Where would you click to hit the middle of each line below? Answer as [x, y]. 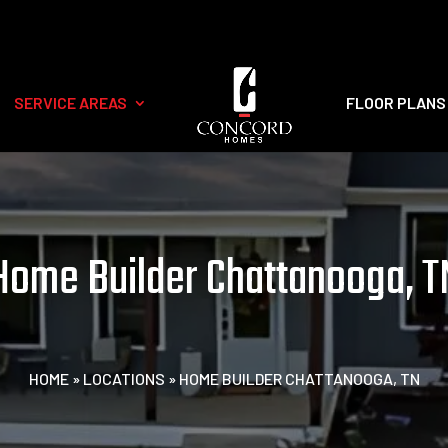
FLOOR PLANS [395, 103]
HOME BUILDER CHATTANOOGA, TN [299, 378]
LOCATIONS [123, 378]
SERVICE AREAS [70, 103]
